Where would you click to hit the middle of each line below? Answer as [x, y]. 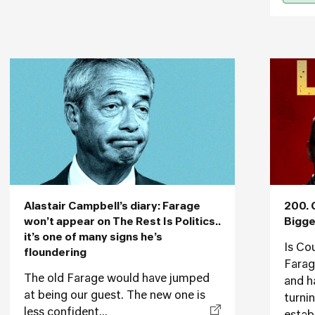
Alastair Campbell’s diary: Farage [112, 206]
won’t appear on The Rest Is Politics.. [122, 222]
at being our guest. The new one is [115, 296]
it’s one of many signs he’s [93, 237]
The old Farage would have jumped [117, 279]
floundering [55, 253]
